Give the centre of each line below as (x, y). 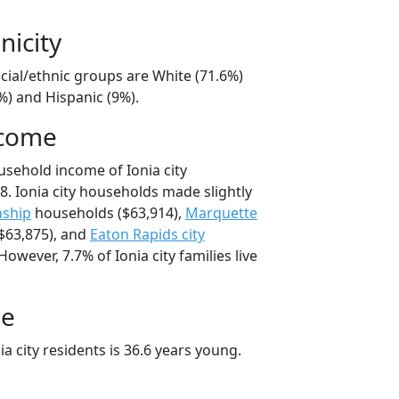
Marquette (221, 213)
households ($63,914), (108, 213)
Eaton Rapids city (147, 235)
